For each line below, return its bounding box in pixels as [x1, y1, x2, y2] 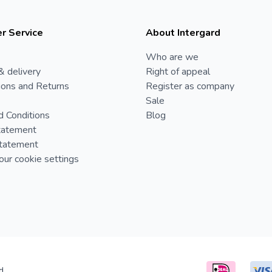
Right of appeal [146, 64, 210, 78]
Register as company [146, 79, 234, 93]
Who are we [146, 50, 199, 64]
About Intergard [146, 25, 220, 39]
